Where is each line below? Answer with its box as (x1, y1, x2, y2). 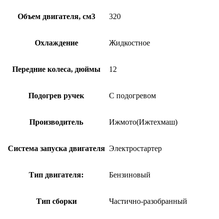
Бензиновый (109, 171, 151, 179)
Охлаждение (34, 39, 78, 47)
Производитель (29, 118, 83, 127)
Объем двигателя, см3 (17, 12, 95, 21)
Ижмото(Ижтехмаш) (109, 118, 177, 127)
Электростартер (109, 144, 162, 153)
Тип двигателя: (29, 171, 84, 179)
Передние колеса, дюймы (12, 65, 101, 74)
